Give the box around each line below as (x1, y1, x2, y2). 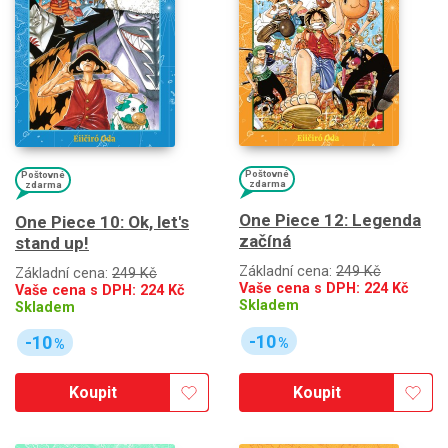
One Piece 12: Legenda (239, 210, 421, 231)
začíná (239, 231, 291, 252)
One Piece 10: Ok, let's (15, 211, 189, 232)
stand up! (15, 232, 89, 253)
